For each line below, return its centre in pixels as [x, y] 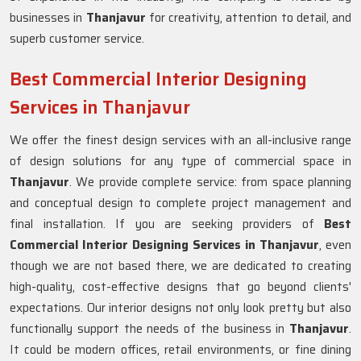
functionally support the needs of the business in [149, 329]
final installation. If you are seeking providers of [167, 224]
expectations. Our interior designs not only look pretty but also [180, 308]
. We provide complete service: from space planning [210, 182]
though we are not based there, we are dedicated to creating [180, 266]
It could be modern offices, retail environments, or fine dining [180, 350]
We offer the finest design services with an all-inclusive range [180, 140]
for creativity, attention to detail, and [248, 18]
